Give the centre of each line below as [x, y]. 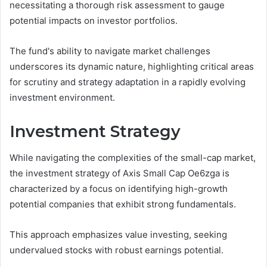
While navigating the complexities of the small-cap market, [133, 158]
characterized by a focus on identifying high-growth [119, 189]
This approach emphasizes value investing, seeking [118, 235]
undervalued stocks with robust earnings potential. [117, 250]
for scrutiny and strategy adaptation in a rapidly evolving [128, 82]
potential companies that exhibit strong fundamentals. [123, 204]
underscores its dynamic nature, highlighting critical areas [132, 66]
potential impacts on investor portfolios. [94, 20]
